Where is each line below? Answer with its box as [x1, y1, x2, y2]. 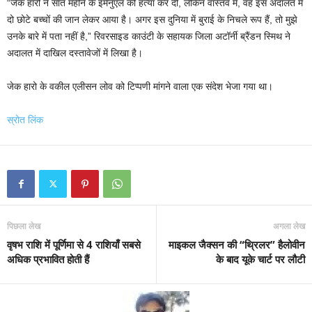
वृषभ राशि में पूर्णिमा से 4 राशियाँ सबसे [7, 237, 141, 251]
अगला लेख [273, 219, 305, 232]
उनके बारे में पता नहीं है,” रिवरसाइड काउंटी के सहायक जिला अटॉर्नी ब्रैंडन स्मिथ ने [7, 30, 290, 42]
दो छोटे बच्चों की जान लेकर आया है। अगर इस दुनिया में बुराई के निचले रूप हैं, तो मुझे [7, 13, 297, 25]
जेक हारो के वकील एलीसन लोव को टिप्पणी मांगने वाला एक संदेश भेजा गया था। [7, 80, 273, 92]
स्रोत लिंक [7, 114, 43, 125]
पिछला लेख [7, 219, 40, 232]
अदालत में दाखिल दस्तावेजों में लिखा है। [7, 47, 143, 58]
